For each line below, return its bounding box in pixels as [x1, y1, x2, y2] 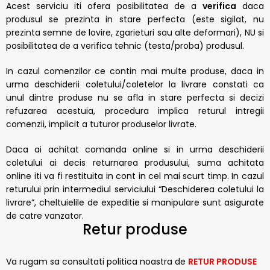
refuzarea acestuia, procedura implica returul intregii [6, 105, 264, 118]
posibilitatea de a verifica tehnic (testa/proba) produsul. [6, 40, 244, 52]
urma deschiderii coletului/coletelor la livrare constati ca [6, 78, 264, 91]
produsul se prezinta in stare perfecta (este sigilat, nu [6, 13, 264, 26]
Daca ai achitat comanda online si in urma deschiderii [6, 143, 264, 156]
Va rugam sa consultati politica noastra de [6, 256, 188, 268]
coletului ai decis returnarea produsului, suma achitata [6, 157, 264, 169]
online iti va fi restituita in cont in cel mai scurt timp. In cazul [6, 170, 264, 183]
